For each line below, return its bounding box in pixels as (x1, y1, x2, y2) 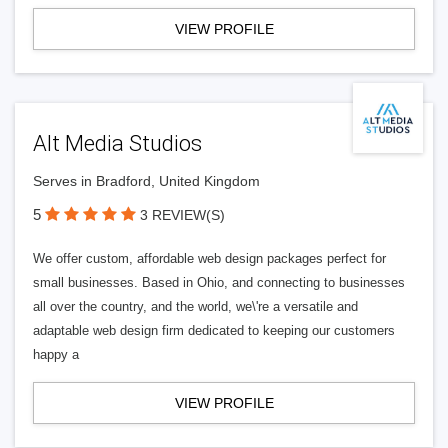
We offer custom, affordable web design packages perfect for (33, 251, 386, 266)
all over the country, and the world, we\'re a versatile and (33, 299, 358, 314)
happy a (33, 347, 79, 362)
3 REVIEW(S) (140, 207, 225, 223)
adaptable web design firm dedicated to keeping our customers (33, 323, 395, 338)
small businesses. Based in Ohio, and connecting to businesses (33, 275, 405, 290)
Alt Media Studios (33, 131, 202, 156)
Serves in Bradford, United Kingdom (33, 173, 260, 189)
